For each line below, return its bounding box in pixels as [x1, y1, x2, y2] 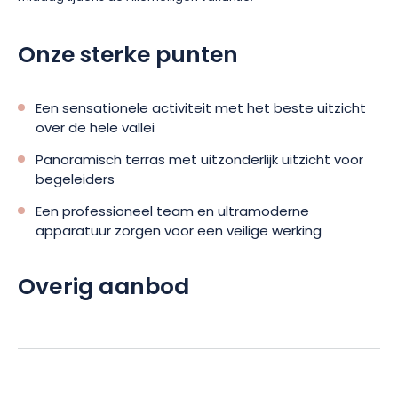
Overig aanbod [18, 270, 190, 307]
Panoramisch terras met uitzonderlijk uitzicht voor [36, 150, 363, 172]
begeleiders [36, 170, 115, 192]
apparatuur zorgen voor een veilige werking [36, 221, 322, 243]
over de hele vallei [36, 118, 155, 140]
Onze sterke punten [18, 38, 238, 76]
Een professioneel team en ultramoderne [36, 202, 309, 224]
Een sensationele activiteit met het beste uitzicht [36, 99, 366, 121]
